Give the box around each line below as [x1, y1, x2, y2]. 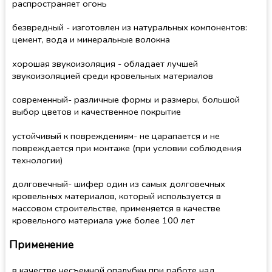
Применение [9, 238, 74, 253]
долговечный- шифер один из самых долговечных [12, 177, 225, 190]
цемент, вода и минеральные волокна [12, 33, 170, 46]
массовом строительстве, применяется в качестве [12, 202, 220, 214]
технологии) [12, 154, 63, 166]
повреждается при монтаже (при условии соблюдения [12, 141, 242, 154]
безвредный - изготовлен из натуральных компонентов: [12, 21, 247, 34]
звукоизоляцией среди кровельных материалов [12, 69, 213, 82]
